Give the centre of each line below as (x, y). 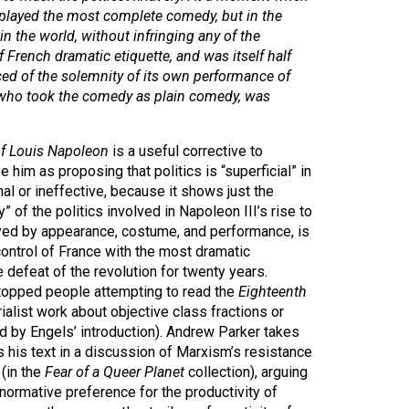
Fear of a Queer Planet (115, 372)
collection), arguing (246, 372)
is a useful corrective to (186, 151)
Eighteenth (273, 292)
